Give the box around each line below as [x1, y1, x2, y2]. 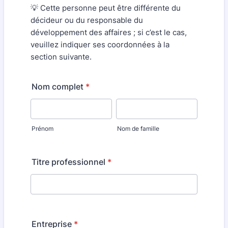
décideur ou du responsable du [31, 15, 143, 25]
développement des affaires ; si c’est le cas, [31, 27, 187, 37]
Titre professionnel [32, 157, 105, 167]
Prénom [32, 125, 53, 132]
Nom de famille [117, 125, 159, 132]
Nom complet [32, 81, 83, 92]
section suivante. [31, 52, 92, 62]
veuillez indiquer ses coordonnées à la [31, 40, 169, 49]
